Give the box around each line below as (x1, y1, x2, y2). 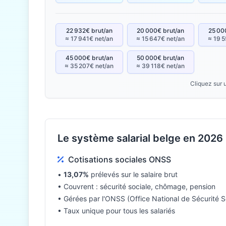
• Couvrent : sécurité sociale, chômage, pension (58, 182, 215, 191)
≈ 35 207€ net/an (65, 62, 114, 70)
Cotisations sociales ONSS (68, 154, 171, 164)
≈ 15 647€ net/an (136, 35, 185, 42)
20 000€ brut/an (137, 27, 185, 34)
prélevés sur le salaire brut (89, 170, 178, 179)
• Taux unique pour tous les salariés (58, 206, 175, 215)
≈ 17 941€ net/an (65, 35, 114, 42)
